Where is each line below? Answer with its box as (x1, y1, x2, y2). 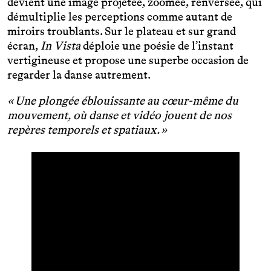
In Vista (41, 39, 80, 53)
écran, (7, 39, 41, 53)
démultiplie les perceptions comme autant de (7, 10, 232, 24)
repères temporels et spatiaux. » (7, 123, 167, 137)
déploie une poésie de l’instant (80, 39, 233, 53)
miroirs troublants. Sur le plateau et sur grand (7, 24, 236, 39)
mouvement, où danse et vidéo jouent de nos (7, 108, 232, 123)
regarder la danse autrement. (7, 68, 151, 82)
